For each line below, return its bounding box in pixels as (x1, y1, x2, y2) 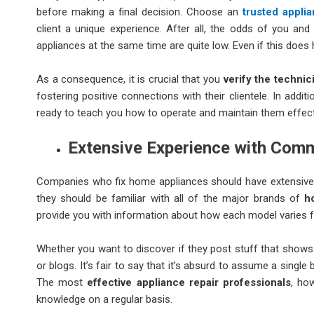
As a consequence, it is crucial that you (36, 72, 224, 86)
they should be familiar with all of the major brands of (36, 192, 305, 205)
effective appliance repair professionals (87, 276, 291, 289)
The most (36, 276, 88, 289)
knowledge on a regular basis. (36, 293, 172, 306)
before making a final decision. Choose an (36, 5, 243, 18)
